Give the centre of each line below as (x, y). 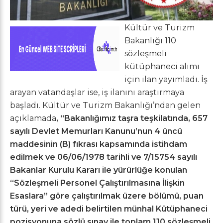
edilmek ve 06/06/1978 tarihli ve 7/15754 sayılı (104, 157)
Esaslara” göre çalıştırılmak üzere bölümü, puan (107, 196)
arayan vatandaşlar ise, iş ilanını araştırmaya (97, 92)
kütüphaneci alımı (162, 66)
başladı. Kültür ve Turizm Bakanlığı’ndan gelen (105, 105)
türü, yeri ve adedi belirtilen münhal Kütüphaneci (109, 209)
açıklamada (33, 118)
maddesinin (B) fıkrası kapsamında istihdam (99, 144)
